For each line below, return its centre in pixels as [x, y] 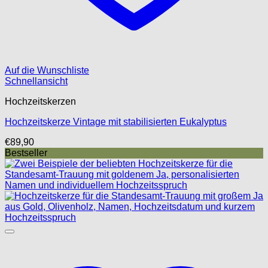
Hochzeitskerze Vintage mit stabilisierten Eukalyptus [116, 121]
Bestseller [26, 153]
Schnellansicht [36, 81]
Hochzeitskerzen [40, 101]
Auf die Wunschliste [47, 70]
